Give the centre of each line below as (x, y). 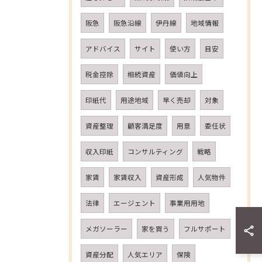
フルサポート (205, 229)
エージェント (135, 203)
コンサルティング (155, 151)
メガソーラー (106, 229)
